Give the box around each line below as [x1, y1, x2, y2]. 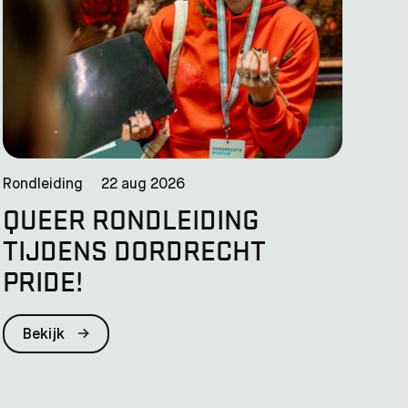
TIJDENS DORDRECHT [2, 230, 266, 268]
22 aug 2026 [100, 177, 185, 192]
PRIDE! [2, 261, 83, 299]
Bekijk [22, 327, 68, 342]
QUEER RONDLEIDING [2, 199, 259, 237]
